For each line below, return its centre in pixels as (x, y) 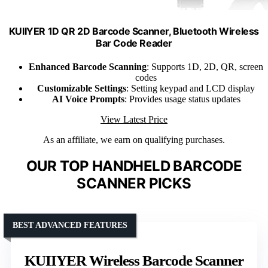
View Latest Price (134, 120)
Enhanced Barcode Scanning (88, 67)
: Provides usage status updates (182, 99)
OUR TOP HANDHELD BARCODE (134, 166)
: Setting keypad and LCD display (191, 89)
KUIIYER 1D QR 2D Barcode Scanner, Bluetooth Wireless (134, 31)
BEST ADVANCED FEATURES (70, 226)
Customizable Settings (82, 89)
